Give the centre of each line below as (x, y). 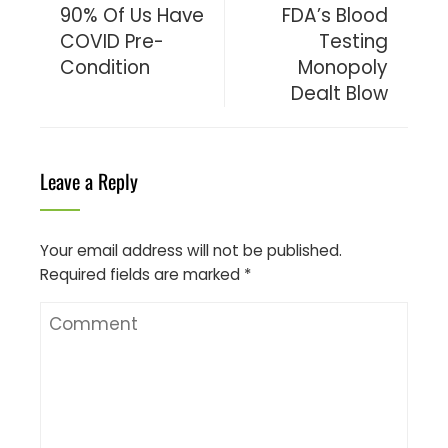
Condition (105, 67)
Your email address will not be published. (191, 250)
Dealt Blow (339, 93)
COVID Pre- (112, 41)
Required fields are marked (142, 274)
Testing (353, 41)
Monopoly (343, 67)
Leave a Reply (89, 180)
